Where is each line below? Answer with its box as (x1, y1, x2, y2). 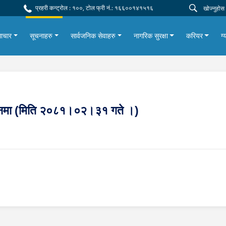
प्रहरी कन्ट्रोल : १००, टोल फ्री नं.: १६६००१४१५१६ (34, 4, 153, 13)
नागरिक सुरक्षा (133, 31, 168, 40)
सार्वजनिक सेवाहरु (70, 31, 116, 40)
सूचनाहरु (30, 31, 53, 40)
